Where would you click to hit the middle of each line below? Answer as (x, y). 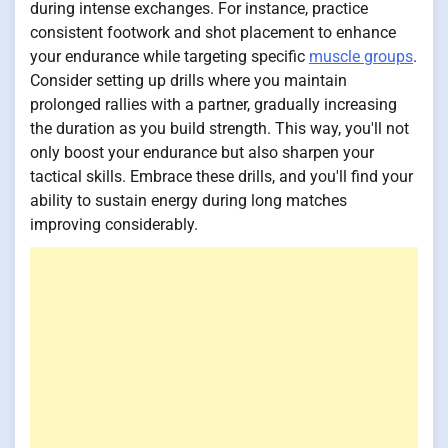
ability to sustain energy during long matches (188, 200)
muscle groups (361, 56)
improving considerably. (114, 224)
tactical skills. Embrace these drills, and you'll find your (221, 176)
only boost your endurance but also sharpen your (202, 152)
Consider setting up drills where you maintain (188, 80)
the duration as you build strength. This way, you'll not (219, 128)
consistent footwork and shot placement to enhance (213, 32)
